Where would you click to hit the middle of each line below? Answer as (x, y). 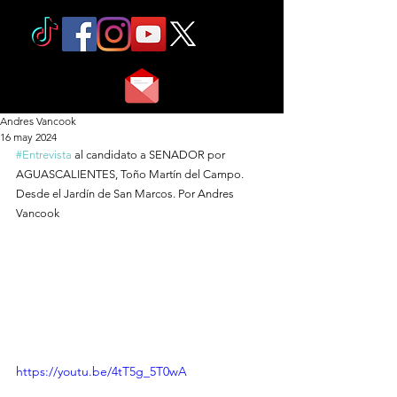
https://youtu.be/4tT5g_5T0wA (101, 372)
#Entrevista (44, 155)
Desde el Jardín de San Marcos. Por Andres (126, 194)
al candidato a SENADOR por (150, 155)
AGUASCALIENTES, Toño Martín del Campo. (131, 174)
